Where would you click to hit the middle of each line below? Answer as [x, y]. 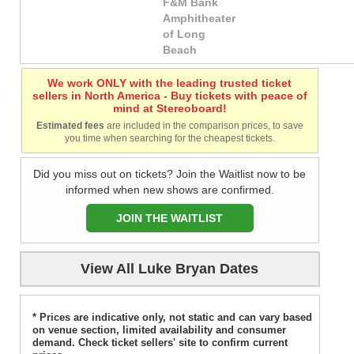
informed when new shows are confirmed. [170, 190]
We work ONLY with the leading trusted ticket [170, 83]
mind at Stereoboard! [170, 109]
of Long [184, 35]
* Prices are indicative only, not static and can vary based [172, 318]
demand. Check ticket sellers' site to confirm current [160, 343]
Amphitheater [199, 19]
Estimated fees [70, 126]
